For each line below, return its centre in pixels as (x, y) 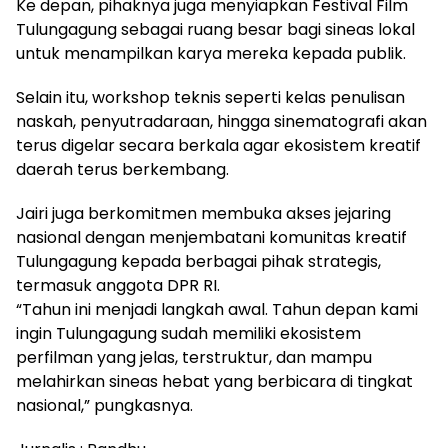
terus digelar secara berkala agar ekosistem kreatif (218, 145)
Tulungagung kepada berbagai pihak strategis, (198, 261)
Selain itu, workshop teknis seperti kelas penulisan (210, 97)
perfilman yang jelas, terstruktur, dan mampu (194, 357)
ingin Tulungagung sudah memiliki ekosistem (188, 333)
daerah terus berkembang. (122, 169)
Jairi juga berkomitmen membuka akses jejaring (203, 213)
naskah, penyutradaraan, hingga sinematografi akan (221, 121)
